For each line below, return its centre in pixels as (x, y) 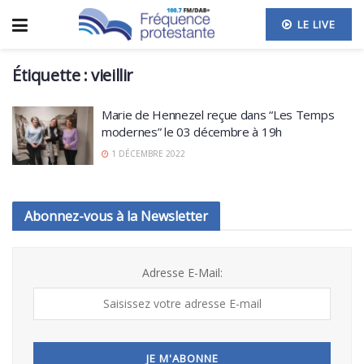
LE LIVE (315, 24)
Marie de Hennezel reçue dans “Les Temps (218, 115)
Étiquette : (52, 75)
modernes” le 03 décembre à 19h (192, 132)
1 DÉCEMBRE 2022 (147, 154)
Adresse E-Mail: (182, 272)
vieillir (113, 75)
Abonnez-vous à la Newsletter (116, 216)
